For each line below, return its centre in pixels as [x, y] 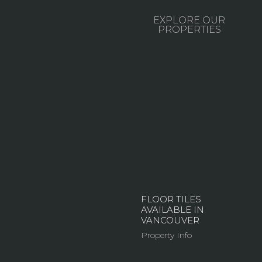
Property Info [167, 235]
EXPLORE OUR [189, 20]
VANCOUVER [170, 220]
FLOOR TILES [171, 199]
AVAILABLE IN [173, 210]
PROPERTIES [189, 29]
